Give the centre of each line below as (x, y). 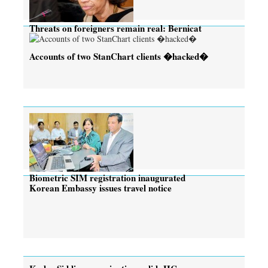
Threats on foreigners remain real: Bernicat (115, 28)
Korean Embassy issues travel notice (100, 188)
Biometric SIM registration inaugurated (107, 177)
